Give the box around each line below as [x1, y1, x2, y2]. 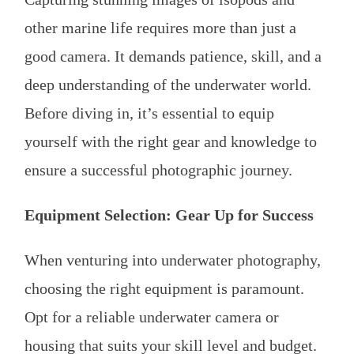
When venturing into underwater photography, [24, 250, 321, 269]
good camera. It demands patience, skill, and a [24, 47, 322, 65]
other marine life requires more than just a [24, 18, 296, 36]
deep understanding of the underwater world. [24, 75, 311, 93]
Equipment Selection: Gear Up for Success [24, 205, 314, 224]
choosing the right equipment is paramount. [24, 279, 304, 297]
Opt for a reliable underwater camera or [24, 307, 279, 326]
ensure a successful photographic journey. [24, 160, 292, 179]
